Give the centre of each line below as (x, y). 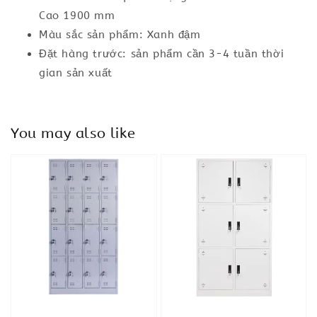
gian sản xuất (76, 73)
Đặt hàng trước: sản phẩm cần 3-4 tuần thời (162, 54)
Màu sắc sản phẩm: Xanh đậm (120, 35)
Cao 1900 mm (77, 16)
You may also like (73, 133)
